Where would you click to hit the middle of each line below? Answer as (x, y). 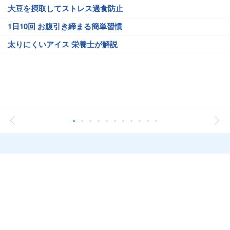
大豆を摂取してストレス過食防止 (65, 8)
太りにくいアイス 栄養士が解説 (63, 44)
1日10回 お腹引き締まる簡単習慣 (65, 26)
